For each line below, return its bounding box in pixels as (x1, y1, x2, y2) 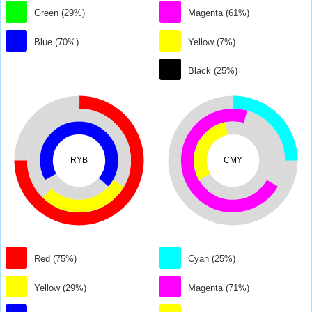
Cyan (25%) (188, 253, 236, 265)
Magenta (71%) (188, 282, 250, 293)
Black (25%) (188, 65, 238, 77)
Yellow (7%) (188, 36, 236, 47)
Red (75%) (34, 253, 77, 265)
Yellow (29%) (34, 282, 87, 293)
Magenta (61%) (188, 8, 250, 19)
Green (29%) (34, 8, 86, 19)
